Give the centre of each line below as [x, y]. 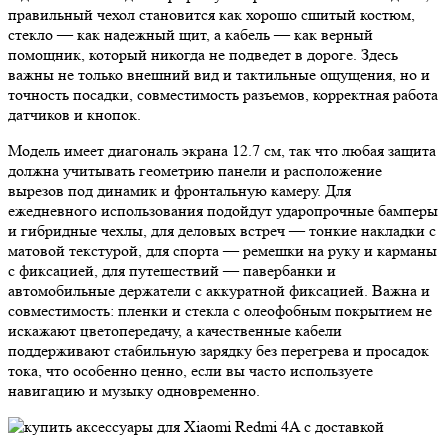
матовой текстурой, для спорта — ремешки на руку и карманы [222, 250]
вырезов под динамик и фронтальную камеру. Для [179, 190]
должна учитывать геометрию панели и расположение [195, 170]
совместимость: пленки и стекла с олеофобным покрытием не [220, 310]
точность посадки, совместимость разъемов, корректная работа [223, 94]
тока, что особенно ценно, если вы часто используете [190, 370]
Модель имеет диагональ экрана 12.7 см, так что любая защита [222, 150]
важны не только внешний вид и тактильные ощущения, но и [219, 74]
